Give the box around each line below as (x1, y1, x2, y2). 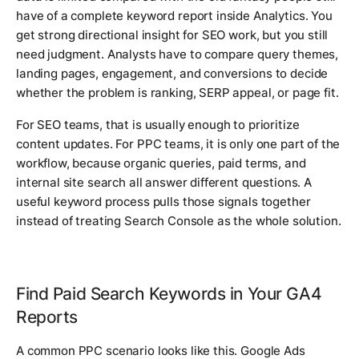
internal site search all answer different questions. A (16, 174, 312, 190)
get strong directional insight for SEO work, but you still (16, 26, 329, 42)
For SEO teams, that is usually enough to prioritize (16, 116, 300, 132)
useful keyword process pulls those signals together (16, 193, 311, 209)
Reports (16, 305, 79, 327)
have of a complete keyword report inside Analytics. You (16, 7, 333, 23)
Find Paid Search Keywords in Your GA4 (16, 282, 322, 304)
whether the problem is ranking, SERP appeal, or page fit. (16, 84, 339, 100)
